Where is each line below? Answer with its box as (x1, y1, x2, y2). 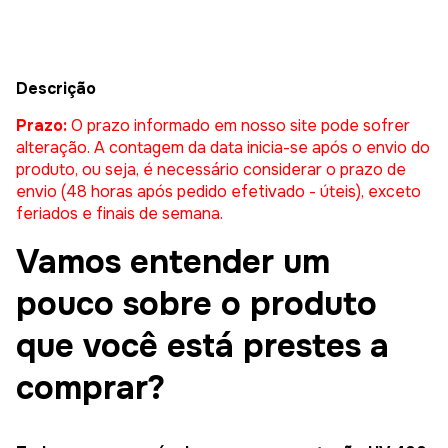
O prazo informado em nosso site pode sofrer (67, 115, 410, 137)
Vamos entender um (16, 241, 330, 284)
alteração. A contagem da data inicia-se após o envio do (16, 137, 430, 159)
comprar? (16, 367, 165, 410)
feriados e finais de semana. (16, 203, 223, 225)
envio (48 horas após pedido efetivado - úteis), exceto (16, 181, 421, 203)
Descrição (16, 78, 96, 100)
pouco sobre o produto (16, 283, 377, 326)
